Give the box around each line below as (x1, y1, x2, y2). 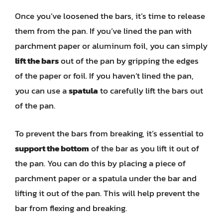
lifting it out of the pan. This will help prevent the (15, 186, 200, 200)
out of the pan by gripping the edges (59, 54, 199, 67)
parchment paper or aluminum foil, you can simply (15, 39, 208, 52)
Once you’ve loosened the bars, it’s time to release (15, 9, 205, 22)
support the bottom (15, 141, 89, 155)
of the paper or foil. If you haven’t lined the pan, (15, 69, 194, 82)
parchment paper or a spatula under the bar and (15, 171, 197, 185)
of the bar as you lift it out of (89, 141, 199, 155)
